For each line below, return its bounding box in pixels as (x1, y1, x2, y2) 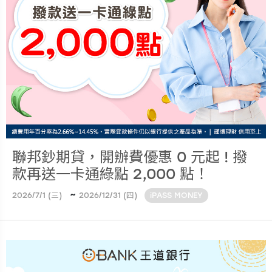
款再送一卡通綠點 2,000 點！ (12, 165, 209, 183)
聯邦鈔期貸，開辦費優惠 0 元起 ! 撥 (12, 148, 247, 166)
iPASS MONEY (150, 191, 203, 200)
